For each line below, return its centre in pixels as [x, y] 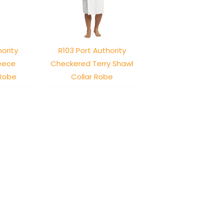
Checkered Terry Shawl [92, 64]
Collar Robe [92, 77]
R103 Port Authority [92, 51]
